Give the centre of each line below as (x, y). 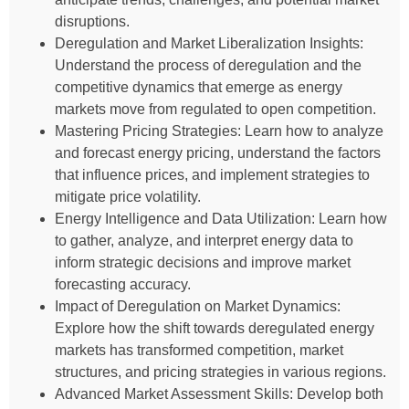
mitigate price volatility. (128, 196)
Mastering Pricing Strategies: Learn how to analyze (219, 131)
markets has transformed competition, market (199, 350)
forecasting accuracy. (123, 284)
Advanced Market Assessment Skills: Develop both (219, 393)
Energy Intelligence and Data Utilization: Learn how (221, 218)
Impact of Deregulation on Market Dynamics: (198, 306)
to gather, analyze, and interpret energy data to (204, 240)
